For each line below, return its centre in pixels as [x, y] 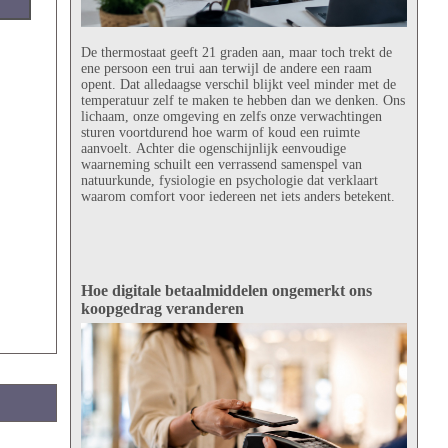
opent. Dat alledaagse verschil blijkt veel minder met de [238, 85]
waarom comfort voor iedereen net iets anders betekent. [237, 197]
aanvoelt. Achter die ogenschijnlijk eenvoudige [213, 149]
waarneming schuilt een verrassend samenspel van [221, 165]
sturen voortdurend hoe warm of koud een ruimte [220, 133]
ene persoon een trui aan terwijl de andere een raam [226, 69]
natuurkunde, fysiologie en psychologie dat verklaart [229, 181]
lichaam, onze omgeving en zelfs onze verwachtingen [231, 117]
